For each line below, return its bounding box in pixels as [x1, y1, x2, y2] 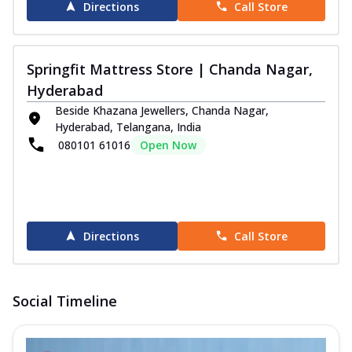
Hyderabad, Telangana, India [55, 119, 201, 134]
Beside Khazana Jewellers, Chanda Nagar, [55, 102, 269, 118]
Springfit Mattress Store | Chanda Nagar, [27, 59, 313, 79]
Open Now [140, 137, 196, 152]
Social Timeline [13, 291, 117, 310]
